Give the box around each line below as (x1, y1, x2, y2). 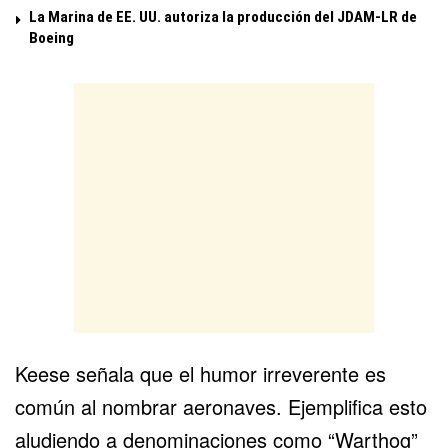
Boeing (29, 28, 74, 47)
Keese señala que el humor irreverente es (15, 358, 386, 388)
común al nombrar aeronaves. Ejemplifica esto (15, 391, 427, 421)
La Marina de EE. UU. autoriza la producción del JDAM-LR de (29, 7, 417, 26)
